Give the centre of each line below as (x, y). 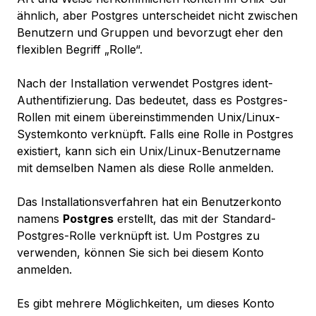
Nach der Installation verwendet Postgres (130, 84)
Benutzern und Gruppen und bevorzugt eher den (150, 33)
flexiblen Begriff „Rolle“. (80, 50)
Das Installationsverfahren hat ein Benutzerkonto (149, 202)
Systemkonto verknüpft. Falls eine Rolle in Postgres (155, 134)
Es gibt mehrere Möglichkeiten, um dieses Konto (146, 304)
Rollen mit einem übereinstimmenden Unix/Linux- (148, 117)
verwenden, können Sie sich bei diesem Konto (140, 253)
